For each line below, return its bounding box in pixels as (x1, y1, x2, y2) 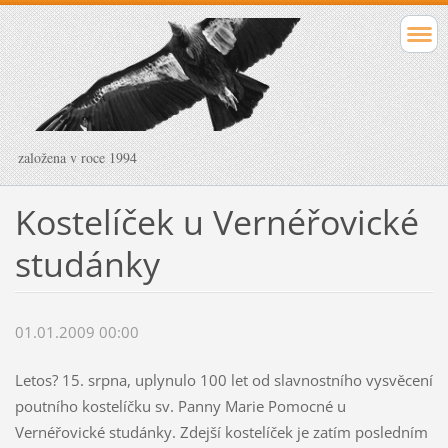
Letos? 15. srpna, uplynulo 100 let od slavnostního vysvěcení (14, 370, 433, 391)
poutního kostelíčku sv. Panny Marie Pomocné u (14, 396, 346, 417)
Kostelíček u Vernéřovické (14, 198, 419, 245)
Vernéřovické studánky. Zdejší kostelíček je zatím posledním (14, 422, 428, 443)
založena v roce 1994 (18, 148, 137, 167)
